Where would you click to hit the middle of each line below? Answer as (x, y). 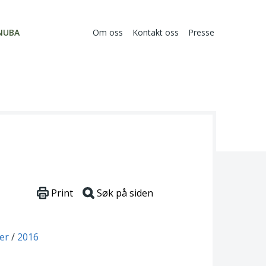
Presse (201, 33)
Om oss (108, 33)
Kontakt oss (156, 33)
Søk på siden (125, 193)
